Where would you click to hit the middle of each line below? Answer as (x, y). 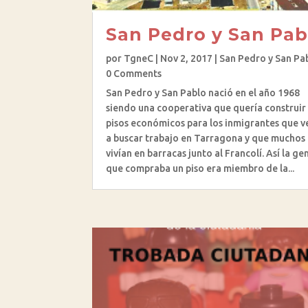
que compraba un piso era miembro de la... (200, 168)
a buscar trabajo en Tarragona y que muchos (206, 138)
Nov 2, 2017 (187, 58)
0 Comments (134, 73)
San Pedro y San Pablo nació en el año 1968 (203, 92)
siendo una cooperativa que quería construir (206, 108)
